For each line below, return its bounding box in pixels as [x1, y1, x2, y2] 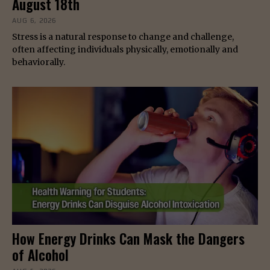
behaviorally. [12, 57, 67, 68]
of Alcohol [12, 244, 69, 265]
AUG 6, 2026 [12, 17, 56, 25]
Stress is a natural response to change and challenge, [12, 31, 234, 43]
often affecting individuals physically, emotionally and [12, 44, 238, 55]
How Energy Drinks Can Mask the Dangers [12, 228, 245, 249]
